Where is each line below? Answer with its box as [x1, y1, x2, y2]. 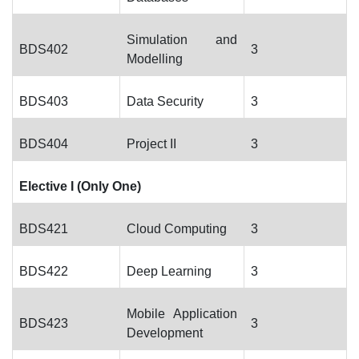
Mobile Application [127, 307, 237, 321]
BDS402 [19, 42, 68, 56]
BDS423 [19, 317, 68, 330]
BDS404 [19, 137, 68, 151]
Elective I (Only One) [19, 179, 141, 193]
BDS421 [19, 222, 68, 236]
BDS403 [19, 95, 68, 108]
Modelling [127, 52, 183, 66]
